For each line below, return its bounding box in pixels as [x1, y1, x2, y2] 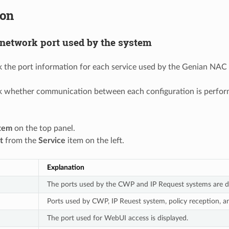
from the [3, 136, 38, 145]
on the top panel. [12, 124, 75, 132]
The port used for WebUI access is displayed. [47, 214, 188, 222]
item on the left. [65, 136, 124, 145]
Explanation [47, 163, 84, 171]
